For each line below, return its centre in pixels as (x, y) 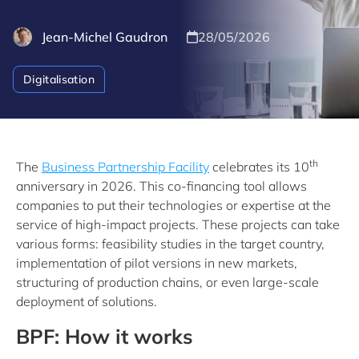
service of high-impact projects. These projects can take (178, 224)
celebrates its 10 (259, 167)
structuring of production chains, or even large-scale (167, 282)
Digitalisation (59, 79)
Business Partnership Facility (125, 167)
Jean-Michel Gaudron (105, 37)
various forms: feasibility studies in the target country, (170, 244)
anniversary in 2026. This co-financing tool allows (161, 186)
